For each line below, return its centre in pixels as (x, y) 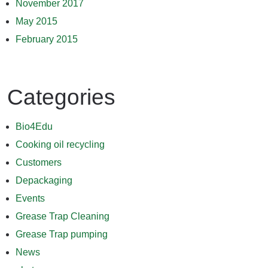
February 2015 (47, 39)
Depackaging (44, 181)
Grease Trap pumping (62, 234)
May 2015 (36, 22)
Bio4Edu (34, 127)
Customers (39, 163)
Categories (61, 98)
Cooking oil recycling (60, 145)
